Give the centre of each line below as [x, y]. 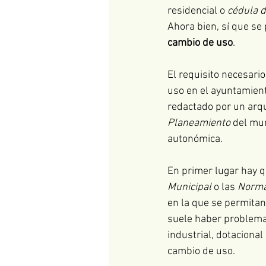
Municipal [189, 188]
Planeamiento [199, 123]
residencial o [197, 11]
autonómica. [195, 140]
